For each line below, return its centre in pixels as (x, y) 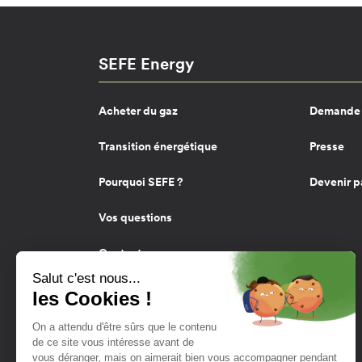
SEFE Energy (146, 63)
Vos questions (135, 217)
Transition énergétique (158, 146)
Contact (120, 253)
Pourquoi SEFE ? (141, 181)
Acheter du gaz (138, 110)
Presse (326, 146)
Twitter (168, 350)
